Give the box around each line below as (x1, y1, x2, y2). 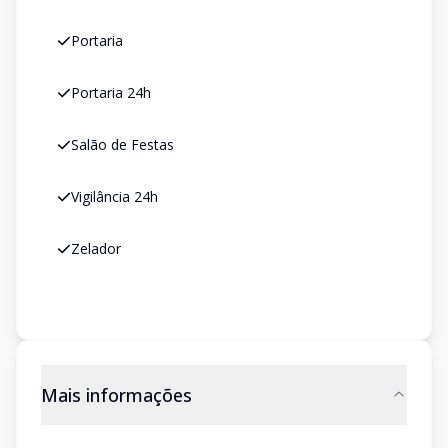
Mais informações (41, 383, 192, 407)
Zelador (71, 239, 121, 258)
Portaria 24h (71, 83, 151, 102)
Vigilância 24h (71, 187, 158, 206)
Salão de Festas (71, 135, 174, 154)
